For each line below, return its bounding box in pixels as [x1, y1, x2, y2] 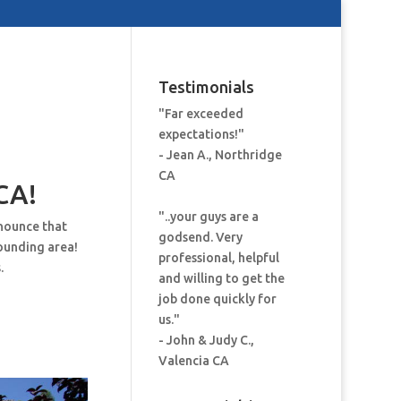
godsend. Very [158, 230, 243, 244]
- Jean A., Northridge [158, 148, 282, 162]
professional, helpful [158, 251, 279, 265]
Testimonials [158, 78, 254, 96]
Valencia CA [158, 354, 229, 368]
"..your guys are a [158, 209, 259, 224]
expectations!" [158, 127, 244, 141]
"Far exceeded [158, 107, 243, 121]
